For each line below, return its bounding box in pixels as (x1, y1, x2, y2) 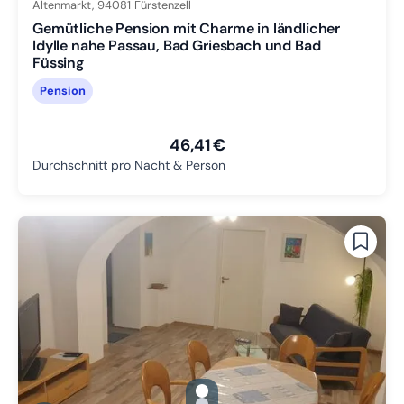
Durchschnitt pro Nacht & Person (32, 157, 225, 174)
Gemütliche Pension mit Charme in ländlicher (32, 19, 341, 39)
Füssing (32, 53, 84, 73)
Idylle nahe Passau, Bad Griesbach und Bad (32, 36, 321, 56)
